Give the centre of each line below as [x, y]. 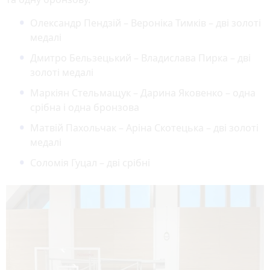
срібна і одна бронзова [85, 107]
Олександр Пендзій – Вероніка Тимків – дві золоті [146, 23]
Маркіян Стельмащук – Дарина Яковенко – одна [143, 93]
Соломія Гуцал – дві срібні [90, 162]
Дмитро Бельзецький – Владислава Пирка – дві [140, 58]
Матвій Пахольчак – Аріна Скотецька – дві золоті [144, 127]
